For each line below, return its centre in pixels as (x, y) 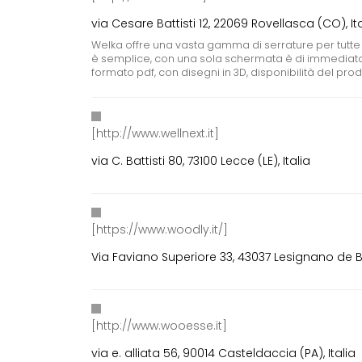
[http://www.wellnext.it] (156, 134)
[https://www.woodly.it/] (160, 230)
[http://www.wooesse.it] (160, 326)
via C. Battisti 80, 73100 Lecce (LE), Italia (201, 161)
